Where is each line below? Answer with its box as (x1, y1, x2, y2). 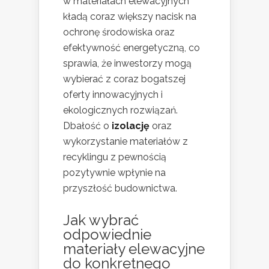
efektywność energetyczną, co (63, 41, 200, 53)
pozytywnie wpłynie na (63, 166, 166, 178)
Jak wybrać (63, 211, 139, 229)
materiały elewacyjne (63, 240, 205, 258)
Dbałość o (63, 119, 112, 131)
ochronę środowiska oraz (63, 26, 175, 38)
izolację (112, 119, 150, 131)
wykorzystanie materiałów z (63, 135, 188, 147)
